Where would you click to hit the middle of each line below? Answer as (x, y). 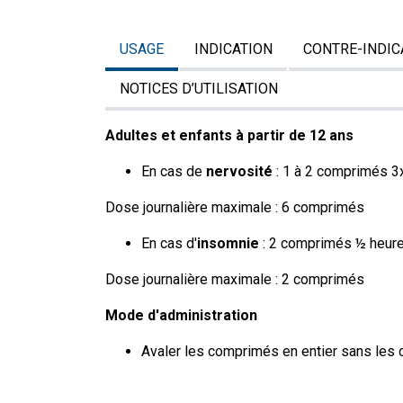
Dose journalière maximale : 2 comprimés (235, 279)
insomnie (228, 243)
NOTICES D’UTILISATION (199, 89)
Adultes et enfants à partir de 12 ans (229, 135)
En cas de (174, 171)
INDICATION (233, 49)
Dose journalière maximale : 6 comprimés (235, 207)
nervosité (239, 171)
